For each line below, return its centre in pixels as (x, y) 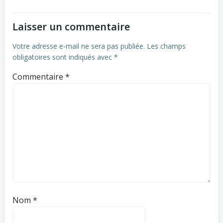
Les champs (166, 46)
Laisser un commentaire (71, 27)
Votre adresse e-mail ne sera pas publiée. (79, 46)
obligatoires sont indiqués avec (63, 57)
